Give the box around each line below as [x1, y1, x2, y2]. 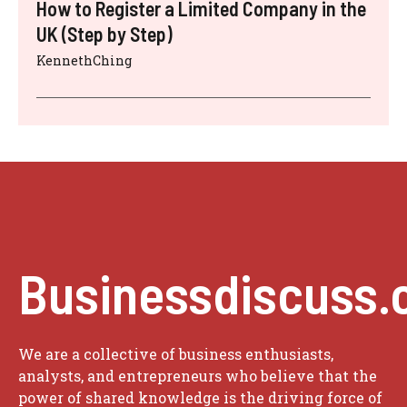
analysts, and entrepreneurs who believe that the [18, 366, 377, 385]
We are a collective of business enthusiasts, [18, 344, 333, 363]
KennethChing [36, 52, 132, 69]
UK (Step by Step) [36, 22, 173, 45]
